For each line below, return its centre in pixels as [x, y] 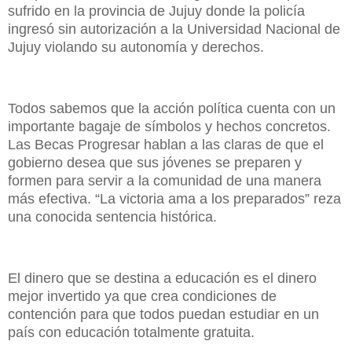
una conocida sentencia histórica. [114, 216]
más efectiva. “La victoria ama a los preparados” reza [174, 198]
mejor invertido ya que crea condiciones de [142, 296]
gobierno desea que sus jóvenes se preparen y [155, 162]
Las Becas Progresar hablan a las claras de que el [166, 144]
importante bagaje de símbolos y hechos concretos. [169, 126]
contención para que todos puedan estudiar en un [163, 314]
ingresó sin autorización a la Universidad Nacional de [174, 29]
